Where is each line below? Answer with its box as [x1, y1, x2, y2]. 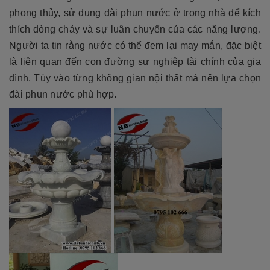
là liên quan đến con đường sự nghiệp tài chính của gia [9, 57, 261, 67]
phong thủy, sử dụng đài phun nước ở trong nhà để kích [9, 8, 261, 19]
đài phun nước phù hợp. [9, 89, 117, 100]
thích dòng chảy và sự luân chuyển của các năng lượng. [9, 24, 261, 35]
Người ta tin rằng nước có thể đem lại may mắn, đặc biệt [9, 40, 261, 51]
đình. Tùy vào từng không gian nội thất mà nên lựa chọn [9, 73, 261, 84]
